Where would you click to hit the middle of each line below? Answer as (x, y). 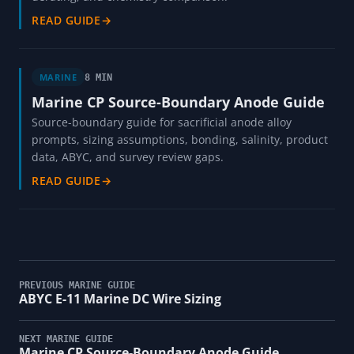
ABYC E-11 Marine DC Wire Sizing (120, 298)
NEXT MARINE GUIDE (66, 339)
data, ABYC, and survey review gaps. (128, 156)
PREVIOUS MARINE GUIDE (77, 285)
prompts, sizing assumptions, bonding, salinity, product (180, 139)
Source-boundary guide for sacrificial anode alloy (162, 122)
